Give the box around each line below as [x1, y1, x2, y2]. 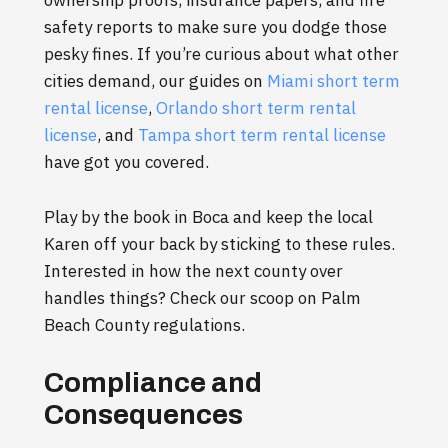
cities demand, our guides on [44, 70, 267, 93]
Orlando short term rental [156, 97, 356, 120]
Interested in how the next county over [44, 260, 343, 283]
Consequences [44, 399, 243, 431]
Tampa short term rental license [138, 124, 386, 147]
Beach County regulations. [44, 314, 245, 337]
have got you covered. [44, 151, 209, 174]
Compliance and [44, 367, 262, 399]
